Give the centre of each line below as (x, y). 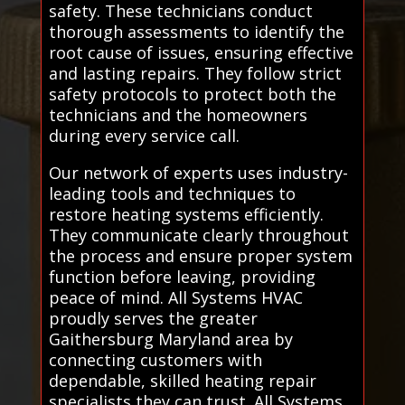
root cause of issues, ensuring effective (201, 52)
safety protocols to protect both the (192, 94)
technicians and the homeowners (178, 114)
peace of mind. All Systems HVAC (175, 297)
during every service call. (144, 135)
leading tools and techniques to (172, 193)
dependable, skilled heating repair (182, 380)
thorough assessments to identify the (196, 31)
